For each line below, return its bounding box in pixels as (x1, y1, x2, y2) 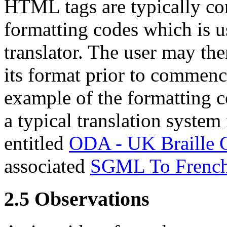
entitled (4, 132, 69, 155)
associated (4, 155, 90, 177)
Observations (34, 187, 149, 210)
